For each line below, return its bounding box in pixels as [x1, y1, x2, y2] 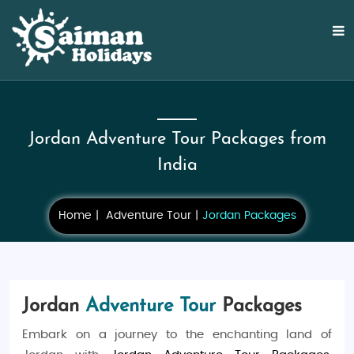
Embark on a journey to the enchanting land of [22, 329, 332, 341]
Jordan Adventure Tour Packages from [28, 130, 326, 149]
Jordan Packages [201, 210, 296, 221]
